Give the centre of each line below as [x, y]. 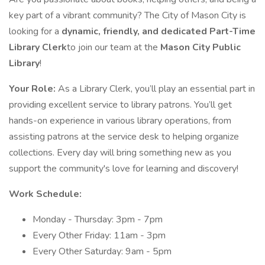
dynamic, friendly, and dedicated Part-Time [159, 31]
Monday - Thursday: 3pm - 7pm [98, 219]
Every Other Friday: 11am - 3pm [99, 235]
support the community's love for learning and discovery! [124, 169]
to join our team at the [114, 47]
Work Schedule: [45, 194]
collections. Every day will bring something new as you [120, 153]
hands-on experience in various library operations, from [120, 121]
